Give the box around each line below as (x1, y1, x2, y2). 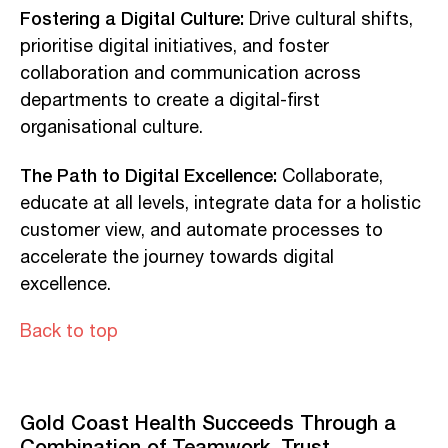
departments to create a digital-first (20, 86, 320, 115)
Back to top (20, 317, 118, 346)
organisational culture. (20, 113, 203, 142)
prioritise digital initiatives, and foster (20, 32, 329, 61)
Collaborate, (277, 162, 383, 191)
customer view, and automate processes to (20, 216, 383, 245)
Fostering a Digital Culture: (20, 3, 244, 32)
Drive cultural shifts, (244, 5, 413, 34)
